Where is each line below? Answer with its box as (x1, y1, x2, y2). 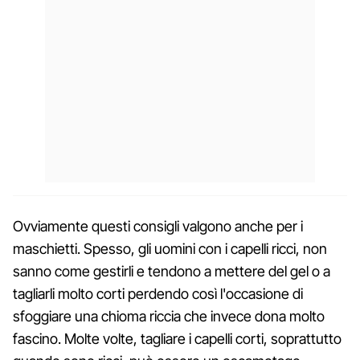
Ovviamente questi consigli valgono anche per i (13, 217, 303, 235)
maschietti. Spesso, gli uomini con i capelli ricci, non (13, 239, 327, 257)
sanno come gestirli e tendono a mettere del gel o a (13, 262, 330, 280)
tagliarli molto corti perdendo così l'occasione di (13, 284, 303, 302)
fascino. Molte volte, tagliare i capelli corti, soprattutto (13, 329, 342, 347)
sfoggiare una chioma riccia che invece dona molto (13, 307, 325, 325)
